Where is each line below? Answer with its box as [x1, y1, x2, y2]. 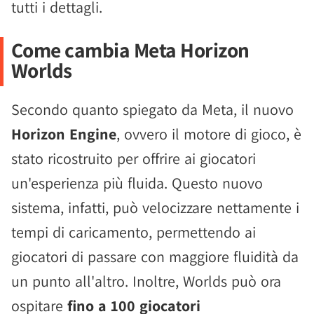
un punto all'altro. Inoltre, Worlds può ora [11, 271, 281, 291]
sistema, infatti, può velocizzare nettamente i [11, 198, 299, 217]
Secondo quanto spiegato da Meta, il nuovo [11, 100, 294, 119]
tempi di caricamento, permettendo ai [11, 222, 256, 242]
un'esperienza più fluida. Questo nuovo [11, 173, 263, 193]
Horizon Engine [11, 124, 116, 144]
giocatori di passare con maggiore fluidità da [11, 247, 299, 266]
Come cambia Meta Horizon [11, 36, 250, 63]
